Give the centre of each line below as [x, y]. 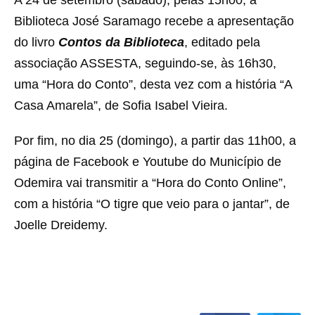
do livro [36, 42]
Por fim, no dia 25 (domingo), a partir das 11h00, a [155, 141]
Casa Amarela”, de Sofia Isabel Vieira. [121, 105]
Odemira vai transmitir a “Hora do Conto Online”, [150, 183]
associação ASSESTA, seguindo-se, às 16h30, [145, 63]
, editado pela [222, 42]
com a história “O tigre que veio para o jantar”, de [152, 204]
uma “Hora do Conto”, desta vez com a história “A [153, 84]
